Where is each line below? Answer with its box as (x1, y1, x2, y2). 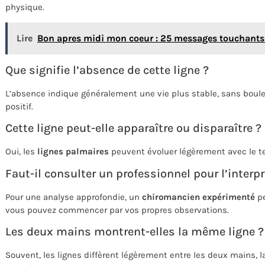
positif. (5, 101, 33, 112)
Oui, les (5, 146, 37, 157)
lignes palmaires (37, 146, 109, 157)
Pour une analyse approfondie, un (5, 191, 142, 202)
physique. (5, 2, 44, 13)
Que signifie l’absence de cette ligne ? (5, 63, 209, 77)
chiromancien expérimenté (142, 191, 255, 202)
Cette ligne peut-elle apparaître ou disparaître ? (5, 121, 261, 135)
